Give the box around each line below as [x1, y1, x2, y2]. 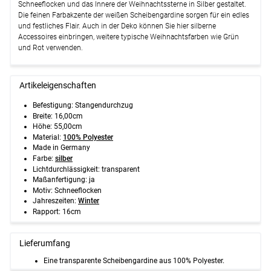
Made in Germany [33, 143, 90, 152]
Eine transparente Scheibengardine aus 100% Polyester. [44, 256, 224, 265]
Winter [78, 197, 99, 206]
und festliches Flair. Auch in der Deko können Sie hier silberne [18, 21, 216, 30]
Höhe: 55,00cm [33, 122, 82, 131]
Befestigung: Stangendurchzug [33, 100, 133, 109]
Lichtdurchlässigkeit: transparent [33, 165, 140, 174]
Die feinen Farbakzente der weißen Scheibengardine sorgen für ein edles [18, 10, 249, 19]
